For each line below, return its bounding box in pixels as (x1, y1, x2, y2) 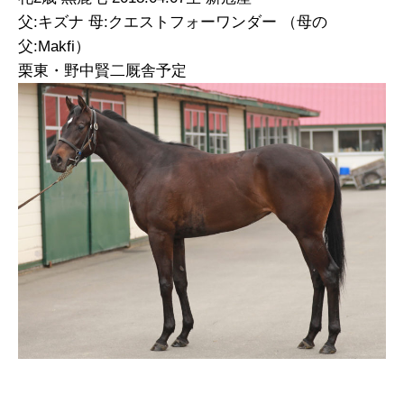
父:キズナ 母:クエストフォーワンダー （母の (18, 14, 327, 31)
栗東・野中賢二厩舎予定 (18, 62, 187, 79)
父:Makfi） (18, 38, 90, 55)
